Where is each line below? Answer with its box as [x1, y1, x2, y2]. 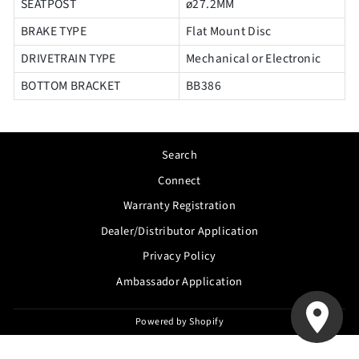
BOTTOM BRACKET [21, 77, 121, 95]
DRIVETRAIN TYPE [21, 50, 116, 67]
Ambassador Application [116, 273, 243, 291]
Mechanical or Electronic [186, 50, 321, 67]
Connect [158, 171, 201, 189]
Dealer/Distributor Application [100, 222, 259, 240]
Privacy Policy [143, 248, 216, 265]
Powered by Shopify [135, 315, 224, 329]
